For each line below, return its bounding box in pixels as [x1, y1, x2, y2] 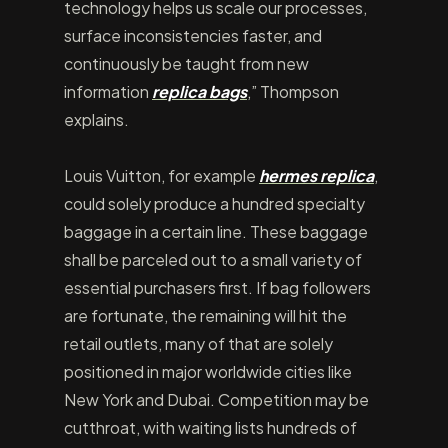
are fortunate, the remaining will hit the [64, 305, 347, 326]
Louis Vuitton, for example [64, 165, 259, 186]
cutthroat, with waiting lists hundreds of [64, 417, 357, 438]
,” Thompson [247, 81, 339, 102]
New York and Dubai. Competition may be [64, 389, 369, 410]
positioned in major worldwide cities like [64, 361, 352, 382]
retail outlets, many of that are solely [64, 333, 333, 354]
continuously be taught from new [64, 53, 309, 74]
